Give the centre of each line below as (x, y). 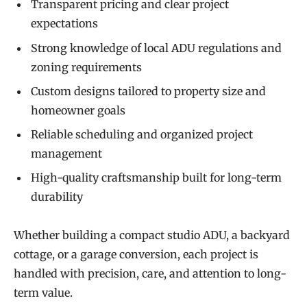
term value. (43, 293)
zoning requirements (86, 67)
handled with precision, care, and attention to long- (150, 274)
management (66, 153)
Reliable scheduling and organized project (142, 134)
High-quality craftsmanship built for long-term (156, 177)
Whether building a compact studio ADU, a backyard (152, 235)
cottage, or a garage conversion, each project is (136, 255)
